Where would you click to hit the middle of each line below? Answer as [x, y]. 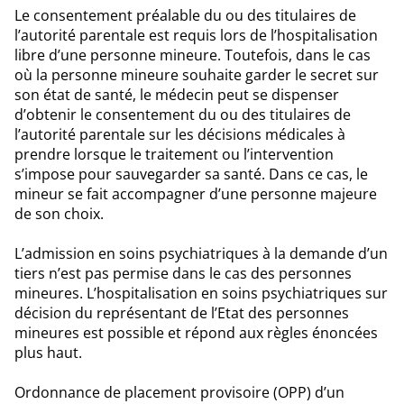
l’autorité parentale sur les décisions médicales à [180, 135]
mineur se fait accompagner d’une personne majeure [196, 194]
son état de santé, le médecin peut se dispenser [177, 95]
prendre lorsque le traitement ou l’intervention [174, 155]
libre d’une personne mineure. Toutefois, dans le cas [193, 55]
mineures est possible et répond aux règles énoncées [196, 333]
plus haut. [48, 353]
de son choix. [59, 214]
